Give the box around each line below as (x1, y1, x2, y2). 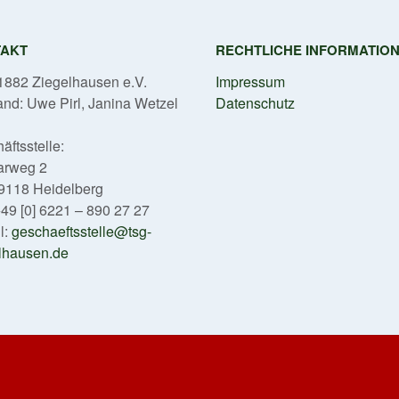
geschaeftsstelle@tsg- (12, 220, 152, 241)
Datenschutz (216, 92, 296, 113)
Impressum (216, 70, 286, 92)
